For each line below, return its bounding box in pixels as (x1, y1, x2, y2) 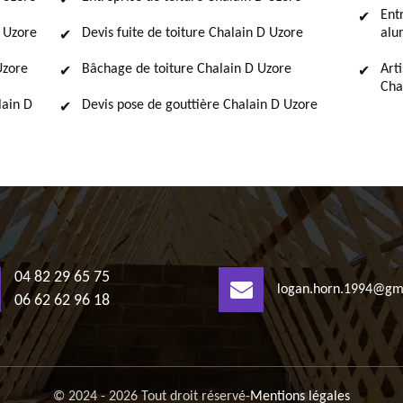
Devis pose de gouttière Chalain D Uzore (82, 98, 318, 112)
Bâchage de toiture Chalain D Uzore (82, 62, 291, 76)
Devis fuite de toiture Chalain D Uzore (82, 26, 303, 40)
